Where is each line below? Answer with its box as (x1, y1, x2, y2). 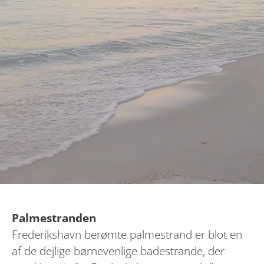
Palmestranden (12, 210, 96, 226)
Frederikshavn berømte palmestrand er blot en (12, 227, 242, 242)
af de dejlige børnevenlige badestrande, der (12, 243, 225, 259)
